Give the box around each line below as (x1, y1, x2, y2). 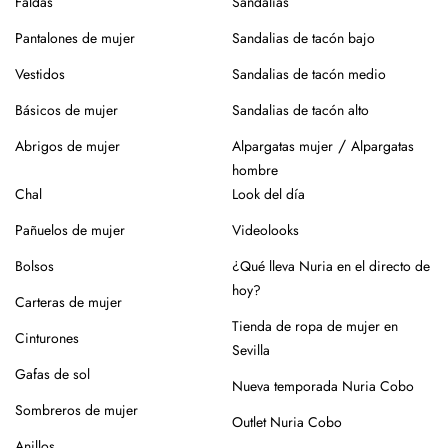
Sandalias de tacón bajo (232, 27, 375, 48)
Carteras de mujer (15, 291, 122, 312)
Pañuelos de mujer (15, 219, 125, 240)
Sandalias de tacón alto (232, 99, 369, 120)
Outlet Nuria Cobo (232, 411, 342, 432)
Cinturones (15, 327, 79, 348)
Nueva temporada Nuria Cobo (232, 375, 414, 396)
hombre (232, 159, 278, 180)
